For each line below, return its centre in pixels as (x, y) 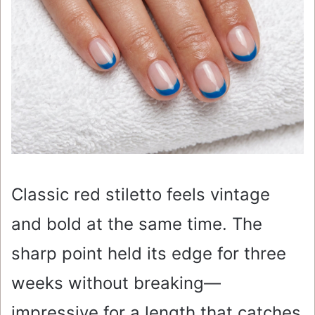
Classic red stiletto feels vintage (141, 195)
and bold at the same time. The (137, 224)
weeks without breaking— (116, 283)
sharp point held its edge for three (149, 254)
